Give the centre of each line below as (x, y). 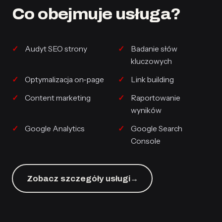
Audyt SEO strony (56, 49)
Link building (152, 80)
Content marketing (58, 98)
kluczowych (151, 61)
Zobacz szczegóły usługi (78, 178)
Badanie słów (154, 49)
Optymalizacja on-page (64, 80)
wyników (146, 110)
